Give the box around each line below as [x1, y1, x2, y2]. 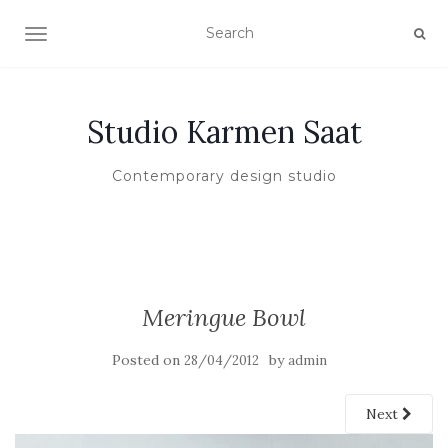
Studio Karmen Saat [86, 113, 362, 151]
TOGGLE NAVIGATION [35, 27, 194, 45]
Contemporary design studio [111, 167, 337, 185]
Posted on [111, 351, 184, 369]
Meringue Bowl [142, 302, 306, 333]
